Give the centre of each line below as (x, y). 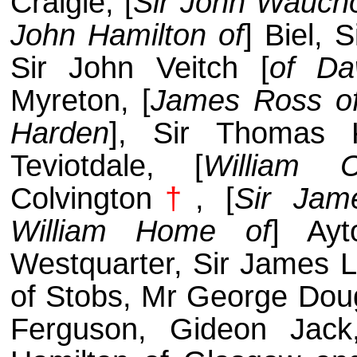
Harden (59, 133)
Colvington (81, 199)
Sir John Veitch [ (139, 68)
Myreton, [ (80, 101)
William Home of (140, 231)
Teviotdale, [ (107, 166)
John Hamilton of (127, 35)
